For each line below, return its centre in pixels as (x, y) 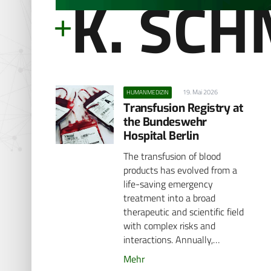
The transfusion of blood (172, 156)
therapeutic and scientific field (184, 211)
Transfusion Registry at (183, 108)
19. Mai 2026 (200, 92)
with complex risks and (170, 225)
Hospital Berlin (161, 135)
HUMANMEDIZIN (147, 93)
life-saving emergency (168, 184)
